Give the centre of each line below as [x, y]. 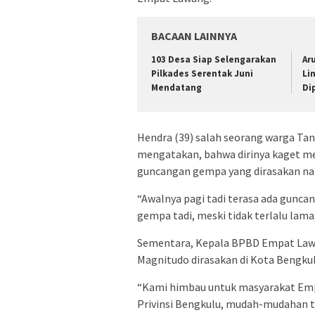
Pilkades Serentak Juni [202, 73]
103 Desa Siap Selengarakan [214, 59]
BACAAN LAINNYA [194, 36]
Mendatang [176, 87]
